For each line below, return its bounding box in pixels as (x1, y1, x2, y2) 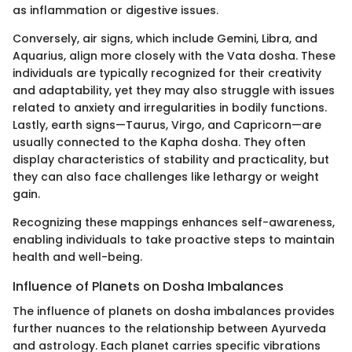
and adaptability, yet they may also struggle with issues (13, 82, 335, 98)
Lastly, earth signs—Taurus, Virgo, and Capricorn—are (13, 117, 321, 133)
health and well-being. (13, 249, 142, 265)
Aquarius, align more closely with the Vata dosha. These (13, 48, 335, 64)
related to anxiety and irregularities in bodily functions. (13, 100, 327, 115)
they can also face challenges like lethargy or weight (13, 169, 319, 185)
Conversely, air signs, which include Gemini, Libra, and (13, 31, 317, 46)
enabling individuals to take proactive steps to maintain (13, 232, 335, 247)
